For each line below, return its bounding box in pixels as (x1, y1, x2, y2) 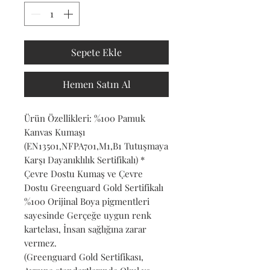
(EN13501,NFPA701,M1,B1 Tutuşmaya (24, 139, 168, 152)
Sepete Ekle (71, 45, 122, 58)
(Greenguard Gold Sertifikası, (24, 250, 143, 263)
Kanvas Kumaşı (24, 125, 85, 138)
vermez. (24, 236, 57, 249)
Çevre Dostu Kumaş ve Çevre (24, 167, 143, 180)
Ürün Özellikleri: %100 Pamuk (24, 111, 145, 124)
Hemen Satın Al (62, 77, 131, 90)
